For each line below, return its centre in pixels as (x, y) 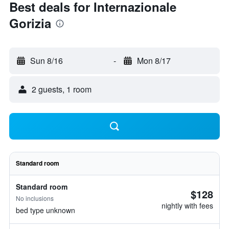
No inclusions (35, 198)
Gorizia (30, 23)
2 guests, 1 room (62, 89)
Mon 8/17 (154, 61)
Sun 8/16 (47, 61)
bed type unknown (45, 210)
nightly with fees (187, 205)
